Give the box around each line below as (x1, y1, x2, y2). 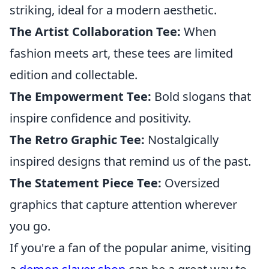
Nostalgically (145, 131, 219, 148)
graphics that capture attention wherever (10, 196, 237, 213)
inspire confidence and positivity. (10, 109, 191, 126)
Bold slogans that (151, 88, 251, 104)
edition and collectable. (10, 66, 138, 83)
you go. (10, 217, 50, 234)
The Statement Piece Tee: (10, 174, 162, 191)
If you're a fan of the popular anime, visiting (10, 239, 251, 256)
